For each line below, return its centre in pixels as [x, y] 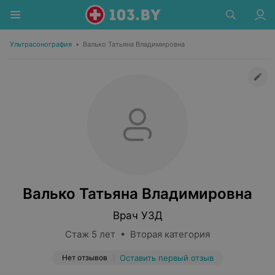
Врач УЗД [137, 215]
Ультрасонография [41, 44]
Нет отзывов [84, 258]
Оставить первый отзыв [166, 258]
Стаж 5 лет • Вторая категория [137, 234]
